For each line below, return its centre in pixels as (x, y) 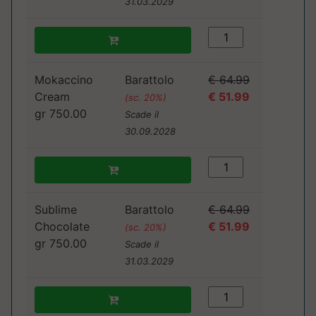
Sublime (56, 210)
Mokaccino (64, 80)
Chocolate (62, 227)
